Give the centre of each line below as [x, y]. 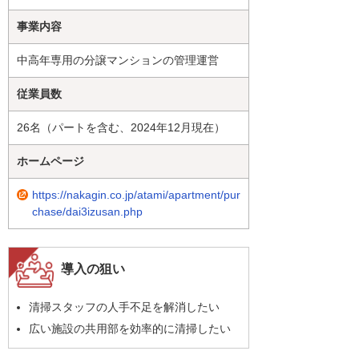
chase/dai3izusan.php [87, 212]
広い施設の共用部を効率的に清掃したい [130, 328]
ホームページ [50, 161]
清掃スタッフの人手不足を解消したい [124, 307]
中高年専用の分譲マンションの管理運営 [118, 61]
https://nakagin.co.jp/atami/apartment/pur [136, 195]
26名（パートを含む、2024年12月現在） [121, 128]
